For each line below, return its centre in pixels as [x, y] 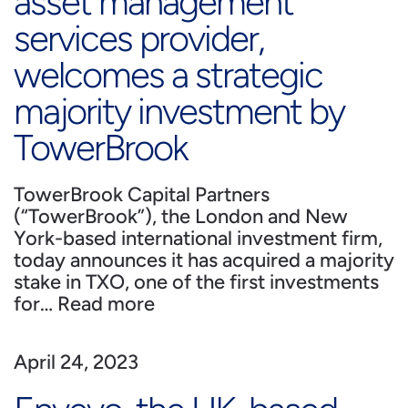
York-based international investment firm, [198, 238]
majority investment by [179, 111]
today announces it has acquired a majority [204, 260]
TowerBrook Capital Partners [142, 194]
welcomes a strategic [168, 75]
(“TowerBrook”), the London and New [181, 216]
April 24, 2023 [76, 362]
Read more [106, 304]
